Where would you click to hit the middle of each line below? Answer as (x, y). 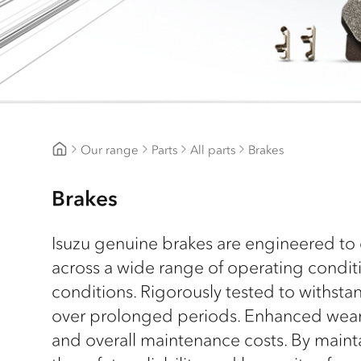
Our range (110, 149)
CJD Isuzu (79, 165)
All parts (213, 149)
